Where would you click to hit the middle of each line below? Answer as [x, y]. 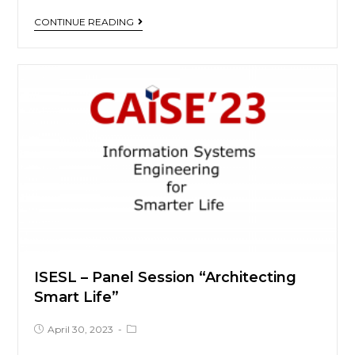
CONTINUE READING [84, 21]
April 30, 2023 [81, 330]
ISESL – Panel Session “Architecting [166, 278]
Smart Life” [77, 298]
